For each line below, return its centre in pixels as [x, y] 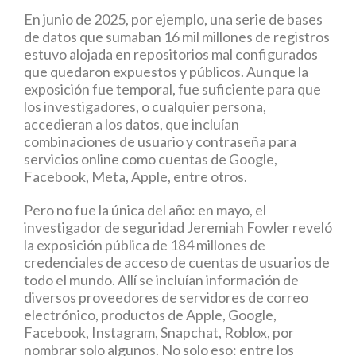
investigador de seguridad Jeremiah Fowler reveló [178, 227]
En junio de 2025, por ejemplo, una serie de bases [173, 19]
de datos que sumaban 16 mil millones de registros [177, 37]
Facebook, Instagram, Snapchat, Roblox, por [159, 332]
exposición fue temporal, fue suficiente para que [172, 89]
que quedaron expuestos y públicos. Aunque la [166, 72]
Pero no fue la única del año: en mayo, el [145, 210]
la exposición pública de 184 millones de [145, 245]
